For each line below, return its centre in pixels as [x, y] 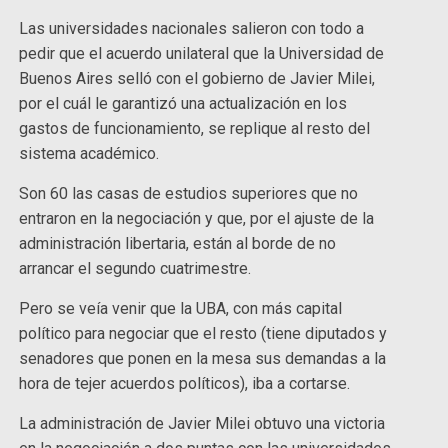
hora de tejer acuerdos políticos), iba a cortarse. [187, 384]
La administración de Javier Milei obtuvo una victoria [202, 424]
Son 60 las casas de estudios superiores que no [189, 194]
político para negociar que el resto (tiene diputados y [203, 334]
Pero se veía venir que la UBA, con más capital [181, 309]
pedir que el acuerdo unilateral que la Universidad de [202, 54]
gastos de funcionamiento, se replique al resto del [195, 129]
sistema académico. [91, 154]
